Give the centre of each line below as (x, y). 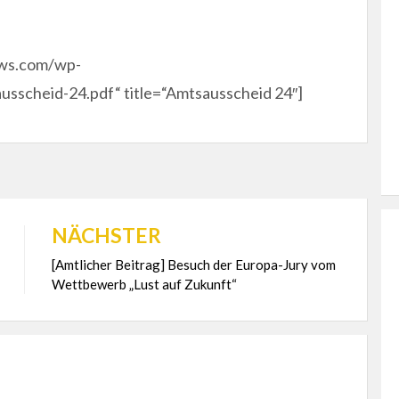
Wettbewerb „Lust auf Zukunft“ (144, 285)
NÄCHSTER (106, 236)
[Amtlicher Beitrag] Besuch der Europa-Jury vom (193, 265)
